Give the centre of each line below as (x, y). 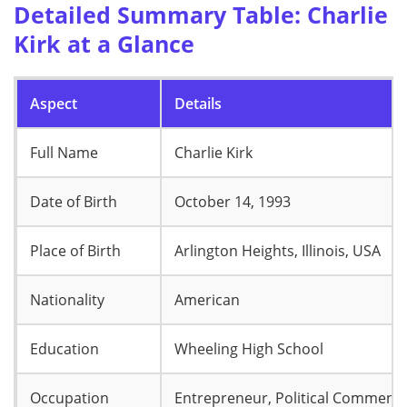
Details (198, 103)
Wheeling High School (249, 348)
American (207, 299)
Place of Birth (75, 250)
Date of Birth (74, 201)
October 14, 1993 (233, 201)
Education (65, 348)
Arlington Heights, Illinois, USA (278, 250)
